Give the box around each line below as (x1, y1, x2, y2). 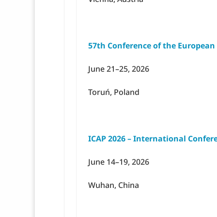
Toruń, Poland (88, 87, 139, 98)
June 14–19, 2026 (88, 156, 149, 168)
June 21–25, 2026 (88, 63, 149, 75)
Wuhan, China (88, 180, 139, 191)
